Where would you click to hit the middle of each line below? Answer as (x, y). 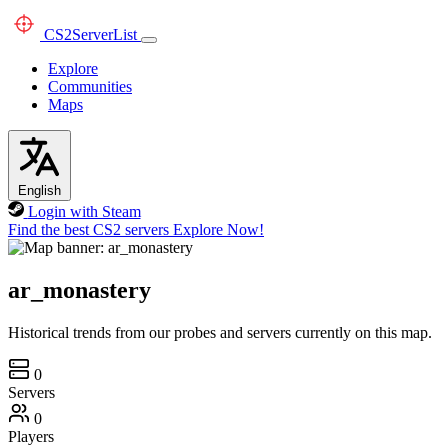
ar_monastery (79, 289)
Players (31, 436)
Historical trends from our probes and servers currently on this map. (220, 332)
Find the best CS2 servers (88, 229)
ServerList (104, 34)
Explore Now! (218, 229)
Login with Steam (84, 211)
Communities (90, 86)
